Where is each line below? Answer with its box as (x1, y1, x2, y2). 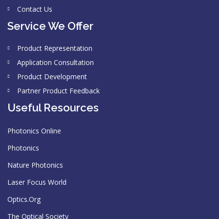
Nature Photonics (7, 160, 63, 170)
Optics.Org (7, 195, 41, 204)
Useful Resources (7, 101, 99, 114)
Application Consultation (17, 58, 94, 67)
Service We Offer (7, 20, 93, 32)
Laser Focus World (7, 177, 66, 187)
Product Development (17, 72, 87, 81)
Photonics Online (7, 126, 61, 135)
